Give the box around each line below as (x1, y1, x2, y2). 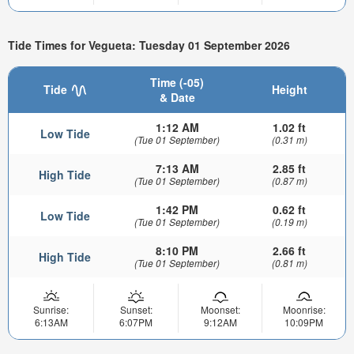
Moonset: (200, 303, 240, 317)
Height (271, 81, 307, 98)
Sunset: (119, 303, 153, 317)
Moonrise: (282, 303, 326, 317)
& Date (159, 89, 195, 106)
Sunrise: (33, 303, 69, 317)
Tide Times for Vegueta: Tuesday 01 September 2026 (8, 37, 290, 54)
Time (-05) (150, 74, 204, 91)
